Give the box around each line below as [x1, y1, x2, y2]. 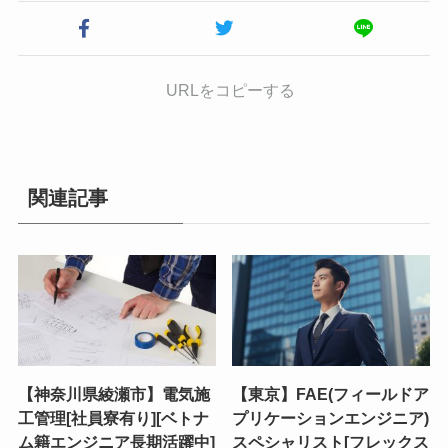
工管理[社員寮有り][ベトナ [17, 409, 209, 428]
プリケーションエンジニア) [232, 409, 430, 428]
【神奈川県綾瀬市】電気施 [17, 385, 210, 404]
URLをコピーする [165, 81, 295, 100]
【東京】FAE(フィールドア [232, 385, 430, 404]
